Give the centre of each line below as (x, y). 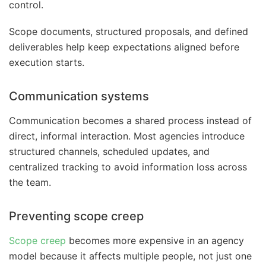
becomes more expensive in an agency (155, 240)
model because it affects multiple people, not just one (130, 256)
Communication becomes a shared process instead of (130, 120)
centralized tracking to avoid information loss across (128, 167)
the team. (30, 182)
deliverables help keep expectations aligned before (124, 47)
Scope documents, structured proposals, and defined (129, 31)
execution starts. (47, 62)
